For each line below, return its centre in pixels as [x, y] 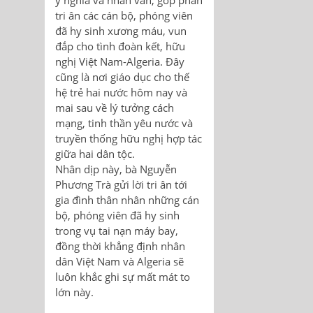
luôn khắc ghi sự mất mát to [123, 277]
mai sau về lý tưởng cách [115, 108]
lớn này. [74, 292]
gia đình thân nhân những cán [127, 200]
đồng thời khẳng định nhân [120, 246]
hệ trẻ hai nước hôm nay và [121, 93]
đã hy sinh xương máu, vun [121, 31]
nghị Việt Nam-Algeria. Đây [120, 62]
